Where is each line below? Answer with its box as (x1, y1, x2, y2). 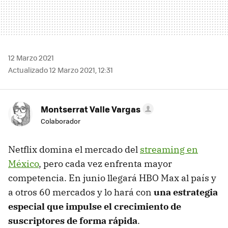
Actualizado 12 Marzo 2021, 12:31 (8, 64, 113, 75)
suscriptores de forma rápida (8, 214, 137, 226)
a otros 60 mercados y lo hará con (8, 186, 154, 198)
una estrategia (154, 186, 218, 198)
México (8, 157, 39, 169)
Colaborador (41, 116, 80, 126)
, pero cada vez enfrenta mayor (39, 157, 172, 169)
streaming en (140, 143, 198, 155)
